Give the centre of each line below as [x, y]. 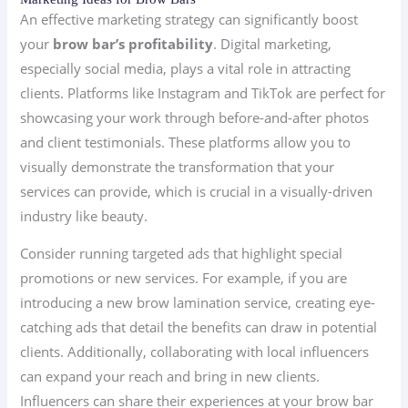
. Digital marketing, [273, 43]
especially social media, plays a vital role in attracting [186, 68]
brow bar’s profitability [133, 43]
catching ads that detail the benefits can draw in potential [199, 327]
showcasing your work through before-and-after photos [195, 117]
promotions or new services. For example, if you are [184, 278]
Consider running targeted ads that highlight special [182, 254]
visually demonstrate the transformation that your [178, 166]
